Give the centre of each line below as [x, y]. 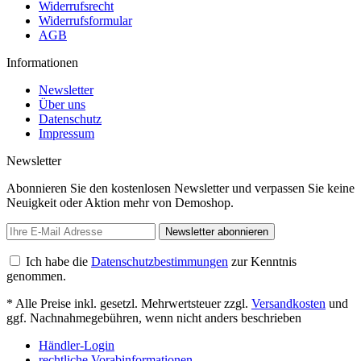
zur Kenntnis [262, 261]
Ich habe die [58, 261]
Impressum [66, 133]
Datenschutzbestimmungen [160, 261]
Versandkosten [288, 303]
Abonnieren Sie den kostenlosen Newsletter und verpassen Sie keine [180, 188]
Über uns [62, 104]
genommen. [36, 276]
